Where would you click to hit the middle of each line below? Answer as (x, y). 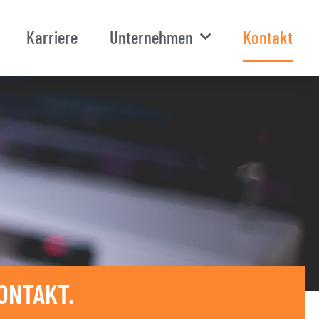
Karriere (52, 37)
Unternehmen (151, 37)
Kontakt (268, 37)
